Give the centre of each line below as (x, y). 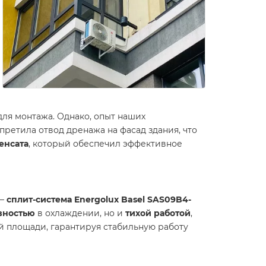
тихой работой (158, 213)
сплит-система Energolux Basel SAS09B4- (99, 199)
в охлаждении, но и (80, 213)
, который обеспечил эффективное (105, 144)
